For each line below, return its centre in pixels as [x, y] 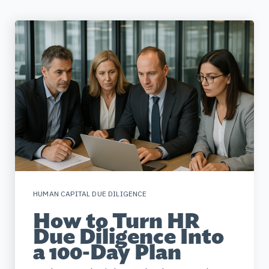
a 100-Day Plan [107, 252]
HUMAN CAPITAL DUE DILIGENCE [90, 193]
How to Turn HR [116, 221]
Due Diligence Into [128, 236]
